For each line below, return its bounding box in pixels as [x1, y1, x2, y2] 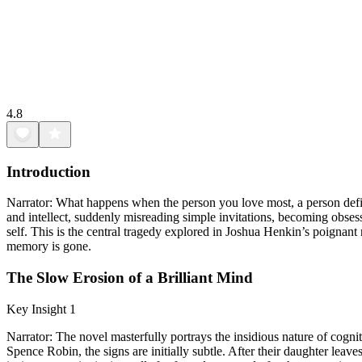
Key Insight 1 [6, 301, 76, 316]
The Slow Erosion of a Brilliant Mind [6, 268, 253, 286]
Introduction [6, 162, 90, 180]
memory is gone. [6, 239, 91, 254]
